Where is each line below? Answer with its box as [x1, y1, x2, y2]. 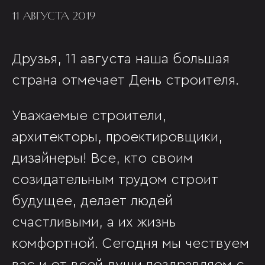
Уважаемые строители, [12, 109, 166, 123]
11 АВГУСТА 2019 [12, 8, 95, 23]
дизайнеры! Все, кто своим [12, 151, 193, 166]
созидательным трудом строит [12, 173, 218, 187]
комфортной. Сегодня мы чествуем [12, 237, 249, 251]
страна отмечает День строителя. [12, 73, 239, 88]
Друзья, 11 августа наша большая [12, 52, 230, 66]
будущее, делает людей [12, 194, 173, 208]
